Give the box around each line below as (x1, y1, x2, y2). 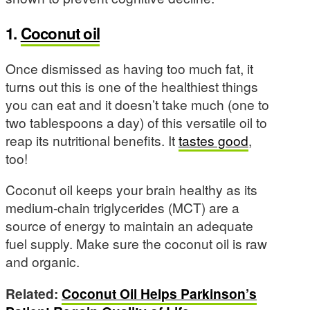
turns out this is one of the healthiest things (6, 77, 258, 96)
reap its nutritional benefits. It (6, 131, 179, 150)
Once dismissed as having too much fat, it (6, 59, 253, 78)
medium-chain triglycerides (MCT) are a (6, 198, 239, 217)
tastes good (179, 131, 248, 150)
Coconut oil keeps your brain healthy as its (6, 180, 257, 199)
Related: (6, 283, 62, 303)
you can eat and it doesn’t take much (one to (6, 95, 269, 114)
